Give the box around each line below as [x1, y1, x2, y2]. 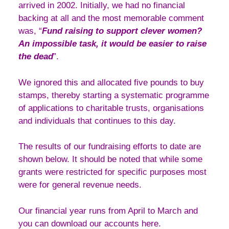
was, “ [18, 26, 42, 36]
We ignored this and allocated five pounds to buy [18, 77, 204, 87]
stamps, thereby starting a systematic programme [18, 90, 209, 100]
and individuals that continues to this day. [18, 116, 176, 126]
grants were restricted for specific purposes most [18, 167, 207, 177]
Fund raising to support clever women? [42, 26, 202, 36]
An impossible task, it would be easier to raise [18, 39, 207, 49]
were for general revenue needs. [18, 180, 142, 190]
